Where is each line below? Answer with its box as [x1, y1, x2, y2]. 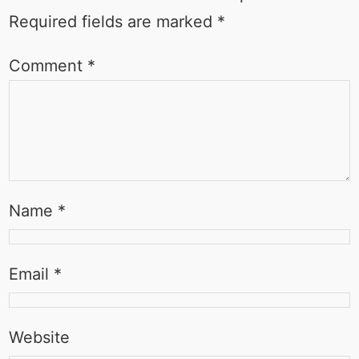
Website [8, 328, 70, 348]
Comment [8, 56, 87, 76]
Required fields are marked [8, 12, 217, 32]
